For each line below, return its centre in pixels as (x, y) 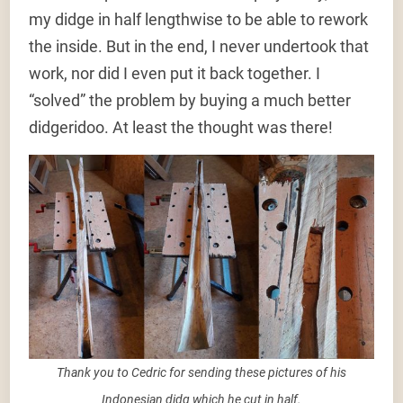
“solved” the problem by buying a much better (190, 101)
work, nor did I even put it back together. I (175, 74)
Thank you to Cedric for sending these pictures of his (201, 373)
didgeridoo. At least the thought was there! (181, 128)
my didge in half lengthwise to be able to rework (199, 20)
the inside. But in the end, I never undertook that (199, 47)
